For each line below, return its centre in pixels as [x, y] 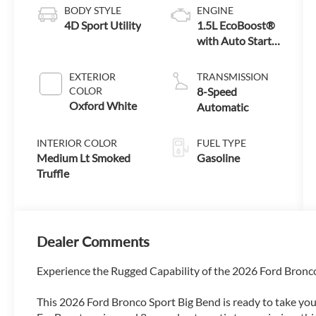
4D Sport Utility [103, 25]
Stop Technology [236, 56]
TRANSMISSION [232, 76]
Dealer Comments [93, 242]
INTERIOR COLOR [77, 142]
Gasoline [218, 157]
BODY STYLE [93, 10]
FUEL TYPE [221, 142]
